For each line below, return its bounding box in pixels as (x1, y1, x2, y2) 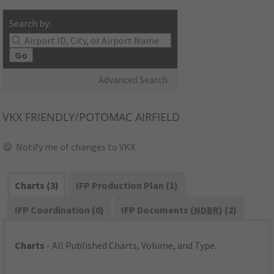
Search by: (9, 17, 51, 30)
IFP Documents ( (120, 204, 194, 217)
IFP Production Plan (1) (75, 179, 178, 192)
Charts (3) (15, 179, 59, 192)
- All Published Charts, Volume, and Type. (45, 239, 217, 252)
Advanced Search (98, 73, 168, 86)
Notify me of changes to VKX (16, 141, 136, 154)
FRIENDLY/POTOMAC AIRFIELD (22, 109, 180, 125)
